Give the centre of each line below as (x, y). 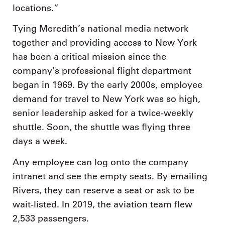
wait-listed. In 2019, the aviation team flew (102, 204)
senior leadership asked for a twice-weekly (103, 113)
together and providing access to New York (105, 43)
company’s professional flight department (102, 71)
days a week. (40, 141)
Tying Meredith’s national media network (100, 29)
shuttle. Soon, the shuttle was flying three (101, 127)
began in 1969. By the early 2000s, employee (107, 85)
